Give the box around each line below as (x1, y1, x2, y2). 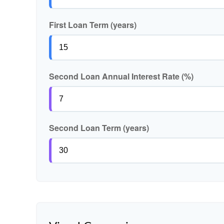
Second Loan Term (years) (49, 122, 149, 133)
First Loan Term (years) (49, 19, 136, 30)
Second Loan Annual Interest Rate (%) (49, 70, 193, 82)
